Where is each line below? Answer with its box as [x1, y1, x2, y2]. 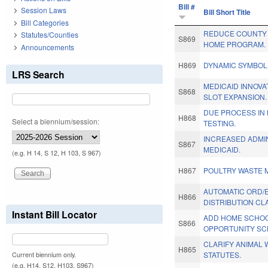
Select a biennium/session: [12, 115, 99, 126]
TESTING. [203, 118, 236, 129]
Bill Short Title [203, 7, 251, 18]
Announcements [21, 41, 74, 52]
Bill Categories [21, 17, 69, 28]
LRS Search [12, 67, 65, 81]
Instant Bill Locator [12, 207, 97, 221]
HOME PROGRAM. [203, 39, 266, 50]
